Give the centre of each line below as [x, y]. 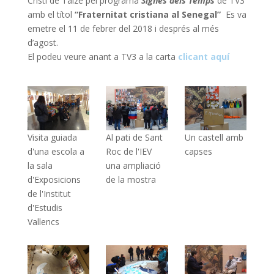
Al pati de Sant [135, 137]
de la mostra [131, 179]
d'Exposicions [54, 179]
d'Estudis [45, 207]
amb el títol [51, 14]
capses [198, 151]
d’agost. [43, 42]
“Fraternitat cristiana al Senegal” [149, 14]
